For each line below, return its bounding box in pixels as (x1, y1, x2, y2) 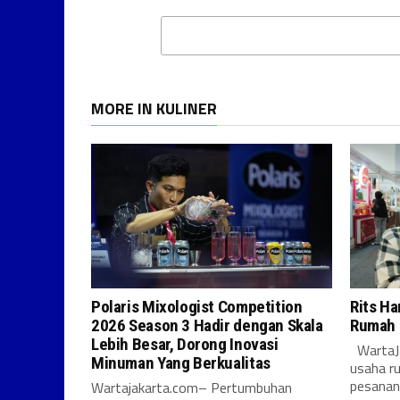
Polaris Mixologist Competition (91, 296, 303, 317)
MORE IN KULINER (91, 96, 217, 121)
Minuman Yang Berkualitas (91, 353, 271, 373)
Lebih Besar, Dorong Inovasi (91, 334, 279, 354)
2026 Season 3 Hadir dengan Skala (91, 315, 323, 336)
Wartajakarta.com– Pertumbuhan (91, 377, 292, 398)
